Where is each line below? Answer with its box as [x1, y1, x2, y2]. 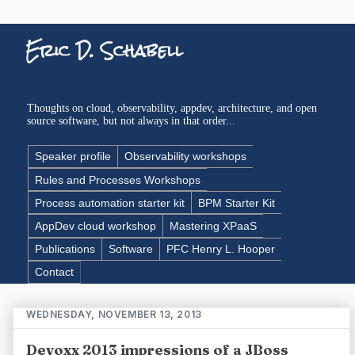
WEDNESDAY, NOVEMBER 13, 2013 [26, 307, 202, 320]
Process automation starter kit [35, 196, 185, 209]
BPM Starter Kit [198, 196, 275, 209]
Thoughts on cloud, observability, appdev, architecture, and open [27, 101, 317, 114]
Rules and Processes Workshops [35, 173, 200, 186]
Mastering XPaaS [170, 219, 257, 232]
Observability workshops [124, 150, 246, 163]
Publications [35, 242, 95, 256]
